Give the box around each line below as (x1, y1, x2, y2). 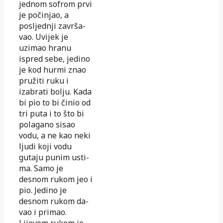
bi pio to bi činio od (19, 97, 91, 108)
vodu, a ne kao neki (19, 129, 91, 141)
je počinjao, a (19, 9, 69, 20)
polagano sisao (19, 118, 75, 130)
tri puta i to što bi (19, 108, 84, 119)
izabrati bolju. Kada (19, 86, 92, 97)
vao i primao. (19, 206, 67, 218)
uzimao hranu (19, 42, 71, 53)
